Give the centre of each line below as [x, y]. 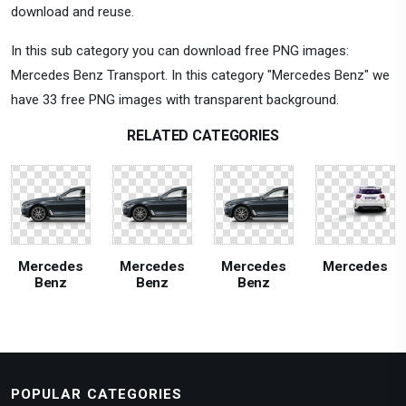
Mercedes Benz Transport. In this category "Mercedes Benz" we [200, 75]
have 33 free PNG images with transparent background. [175, 99]
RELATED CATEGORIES [203, 135]
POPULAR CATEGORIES [97, 395]
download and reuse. [72, 11]
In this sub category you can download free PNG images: [180, 50]
